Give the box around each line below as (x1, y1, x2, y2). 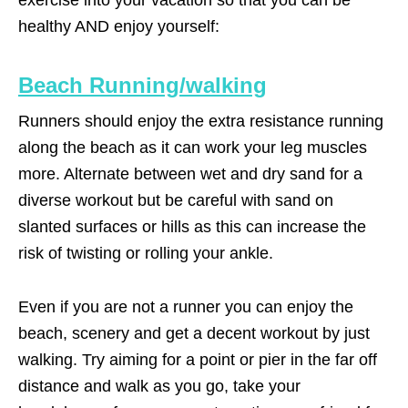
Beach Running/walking (18, 72, 267, 97)
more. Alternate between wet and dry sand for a (18, 164, 362, 183)
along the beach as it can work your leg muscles (18, 138, 367, 157)
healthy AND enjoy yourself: (18, 16, 219, 36)
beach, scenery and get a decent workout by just (18, 323, 370, 342)
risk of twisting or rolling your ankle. (18, 243, 273, 262)
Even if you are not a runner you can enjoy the (18, 297, 353, 316)
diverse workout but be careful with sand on (18, 190, 333, 209)
